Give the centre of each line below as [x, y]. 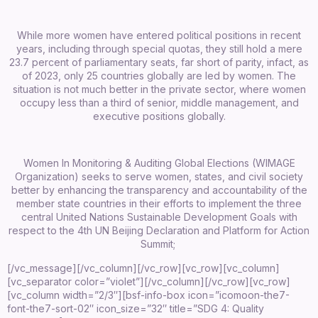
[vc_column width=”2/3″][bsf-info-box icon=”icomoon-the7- [148, 295]
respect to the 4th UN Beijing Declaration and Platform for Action [159, 231]
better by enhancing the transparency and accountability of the [159, 190]
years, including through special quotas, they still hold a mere [159, 48]
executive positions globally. [159, 116]
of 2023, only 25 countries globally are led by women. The [159, 75]
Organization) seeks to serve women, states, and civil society [159, 177]
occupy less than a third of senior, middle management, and [159, 102]
